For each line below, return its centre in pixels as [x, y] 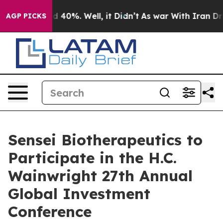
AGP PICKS [26, 16]
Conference [50, 212]
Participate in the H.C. [92, 158]
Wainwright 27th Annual [100, 176]
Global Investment [79, 194]
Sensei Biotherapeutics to [105, 140]
